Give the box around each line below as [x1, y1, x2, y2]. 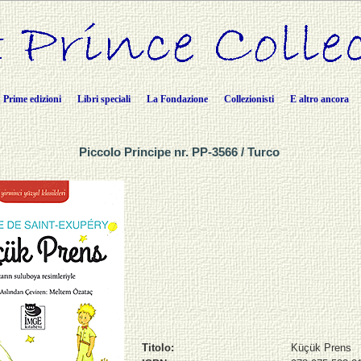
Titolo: [142, 341, 174, 354]
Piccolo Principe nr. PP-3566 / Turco [78, 145, 283, 159]
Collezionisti [224, 93, 274, 105]
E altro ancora [290, 93, 349, 105]
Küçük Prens [291, 341, 351, 354]
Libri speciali [77, 93, 131, 105]
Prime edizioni [3, 93, 61, 105]
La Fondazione [147, 93, 208, 105]
